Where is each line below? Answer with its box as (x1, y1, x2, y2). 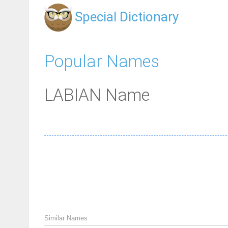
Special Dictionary (75, 9, 179, 24)
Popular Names (44, 51, 159, 71)
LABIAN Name (44, 85, 150, 105)
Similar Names (44, 214, 88, 222)
